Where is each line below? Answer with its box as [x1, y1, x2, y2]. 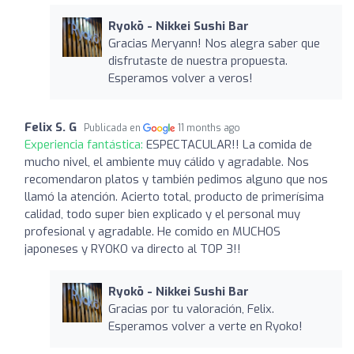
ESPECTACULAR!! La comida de [146, 136, 312, 153]
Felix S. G [24, 119, 77, 135]
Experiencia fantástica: [24, 136, 146, 153]
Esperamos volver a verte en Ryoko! [107, 318, 303, 334]
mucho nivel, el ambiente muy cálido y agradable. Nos [24, 153, 309, 170]
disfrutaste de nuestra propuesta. [107, 52, 288, 69]
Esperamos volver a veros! [107, 70, 253, 86]
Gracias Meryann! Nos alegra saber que [107, 35, 320, 51]
